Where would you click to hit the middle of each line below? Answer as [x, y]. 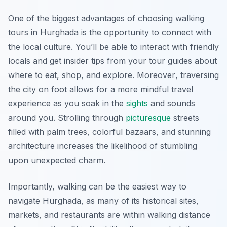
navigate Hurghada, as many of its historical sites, [103, 201]
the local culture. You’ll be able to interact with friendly [113, 47]
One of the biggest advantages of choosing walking [106, 18]
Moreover [156, 75]
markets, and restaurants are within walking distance [109, 215]
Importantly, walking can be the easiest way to [97, 187]
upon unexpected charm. [57, 160]
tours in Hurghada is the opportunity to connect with [110, 33]
